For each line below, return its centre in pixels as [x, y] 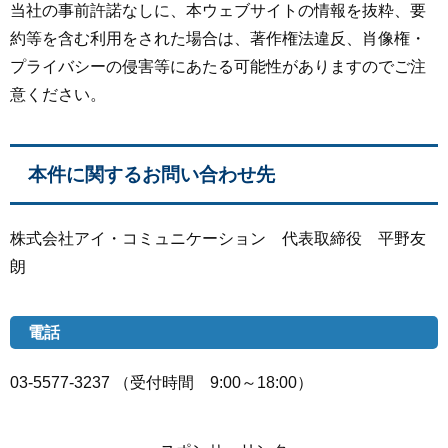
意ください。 [58, 95]
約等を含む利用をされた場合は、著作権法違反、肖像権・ [218, 39]
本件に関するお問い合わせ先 [151, 175]
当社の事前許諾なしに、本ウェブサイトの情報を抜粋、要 [218, 11]
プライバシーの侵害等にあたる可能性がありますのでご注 [218, 67]
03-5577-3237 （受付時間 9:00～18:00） [161, 383]
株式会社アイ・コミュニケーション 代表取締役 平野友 [218, 239]
